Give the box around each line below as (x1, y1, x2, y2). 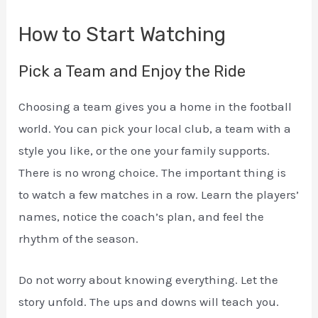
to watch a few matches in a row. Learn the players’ (18, 187, 300, 202)
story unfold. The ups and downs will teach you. (18, 294, 280, 309)
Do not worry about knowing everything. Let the (18, 272, 279, 287)
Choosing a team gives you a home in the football (18, 99, 292, 114)
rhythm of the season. (18, 231, 139, 246)
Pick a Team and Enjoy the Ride (18, 61, 246, 81)
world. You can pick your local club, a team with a (18, 121, 292, 136)
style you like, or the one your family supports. (18, 143, 270, 158)
